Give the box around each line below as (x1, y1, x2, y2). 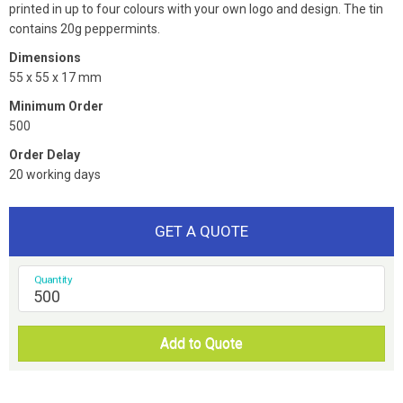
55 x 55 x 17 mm (9, 70, 102, 85)
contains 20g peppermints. (9, 22, 160, 37)
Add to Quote (160, 335, 243, 353)
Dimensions (9, 50, 81, 66)
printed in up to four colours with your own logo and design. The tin (9, 2, 383, 17)
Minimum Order (9, 99, 103, 114)
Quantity (34, 273, 73, 286)
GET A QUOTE (155, 222, 248, 241)
